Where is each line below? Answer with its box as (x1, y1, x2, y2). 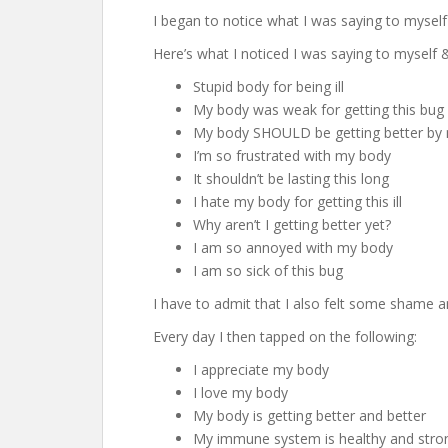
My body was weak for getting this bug (193, 100, 444, 119)
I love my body (193, 383, 288, 402)
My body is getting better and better (193, 406, 426, 425)
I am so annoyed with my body (193, 238, 393, 257)
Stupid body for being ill (193, 77, 344, 96)
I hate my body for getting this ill (193, 192, 402, 211)
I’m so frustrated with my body (193, 146, 391, 165)
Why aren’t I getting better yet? (193, 215, 391, 234)
